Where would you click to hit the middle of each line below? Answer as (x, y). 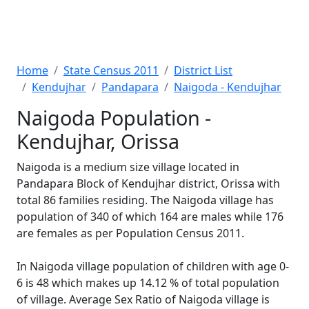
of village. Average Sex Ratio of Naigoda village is (143, 299)
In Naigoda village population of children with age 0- (153, 266)
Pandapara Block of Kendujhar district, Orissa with (148, 183)
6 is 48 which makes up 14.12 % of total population (148, 283)
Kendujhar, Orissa (98, 141)
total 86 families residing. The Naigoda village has (145, 200)
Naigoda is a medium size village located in (128, 167)
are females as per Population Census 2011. (130, 233)
